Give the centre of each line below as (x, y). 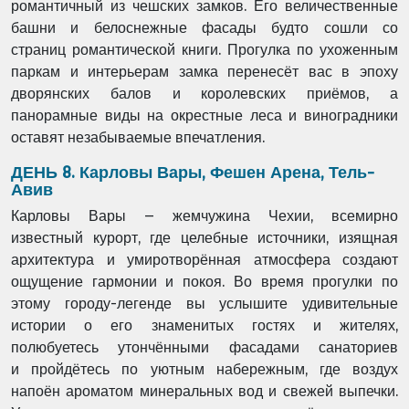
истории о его (81, 325)
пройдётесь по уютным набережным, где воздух (215, 369)
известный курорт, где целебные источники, (175, 238)
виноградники (351, 115)
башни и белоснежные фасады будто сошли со (204, 28)
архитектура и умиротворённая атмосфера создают (204, 260)
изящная (368, 238)
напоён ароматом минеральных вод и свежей (175, 391)
